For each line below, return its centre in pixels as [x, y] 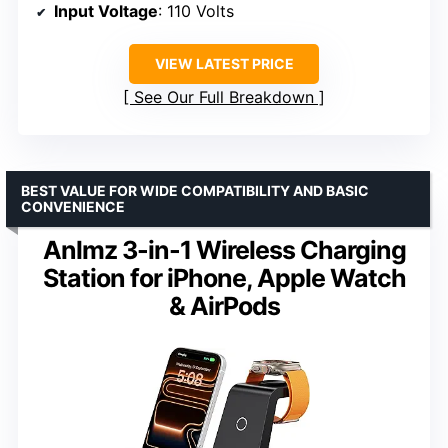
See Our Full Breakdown [224, 96]
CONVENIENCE [73, 206]
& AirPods [224, 305]
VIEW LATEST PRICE [224, 63]
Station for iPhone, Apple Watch [224, 277]
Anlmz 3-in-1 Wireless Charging [224, 249]
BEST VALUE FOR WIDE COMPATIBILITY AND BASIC [195, 190]
